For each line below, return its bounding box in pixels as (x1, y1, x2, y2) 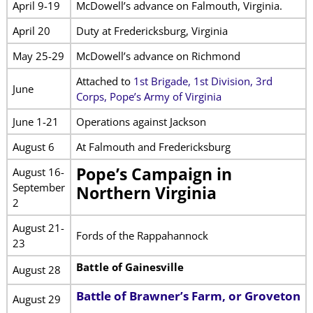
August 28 (12, 262, 61, 277)
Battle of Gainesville (75, 259, 184, 274)
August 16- (12, 164, 64, 179)
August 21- (12, 220, 64, 235)
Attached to (75, 73, 133, 88)
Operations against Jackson (75, 114, 206, 129)
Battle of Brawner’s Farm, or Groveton (75, 287, 300, 304)
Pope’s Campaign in (75, 163, 232, 185)
